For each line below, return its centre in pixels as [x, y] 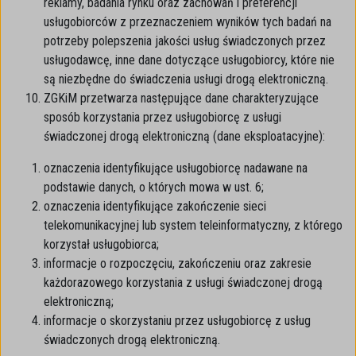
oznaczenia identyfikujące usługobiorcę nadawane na [176, 168]
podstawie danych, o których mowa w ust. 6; [154, 187]
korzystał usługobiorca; [101, 244]
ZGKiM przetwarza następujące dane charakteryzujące [181, 98]
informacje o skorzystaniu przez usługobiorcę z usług [177, 321]
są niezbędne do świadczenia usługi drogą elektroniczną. [186, 79]
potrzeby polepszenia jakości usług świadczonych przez [185, 41]
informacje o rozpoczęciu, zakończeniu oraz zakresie [178, 263]
